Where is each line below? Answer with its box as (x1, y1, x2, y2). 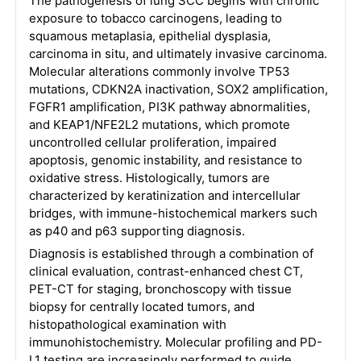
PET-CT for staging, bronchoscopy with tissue (28, 281, 292, 297)
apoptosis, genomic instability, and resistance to (28, 152, 302, 168)
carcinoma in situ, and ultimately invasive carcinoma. (28, 46, 327, 61)
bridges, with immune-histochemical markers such (28, 205, 317, 221)
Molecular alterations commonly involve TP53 (28, 64, 290, 79)
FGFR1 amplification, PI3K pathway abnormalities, (28, 99, 310, 114)
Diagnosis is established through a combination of (28, 246, 313, 261)
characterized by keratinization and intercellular (28, 188, 301, 203)
